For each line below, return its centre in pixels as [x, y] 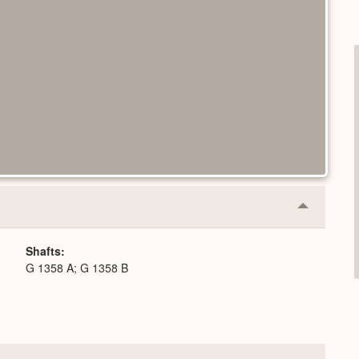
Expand [324, 237]
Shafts [43, 250]
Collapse [328, 212]
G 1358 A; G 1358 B [77, 267]
